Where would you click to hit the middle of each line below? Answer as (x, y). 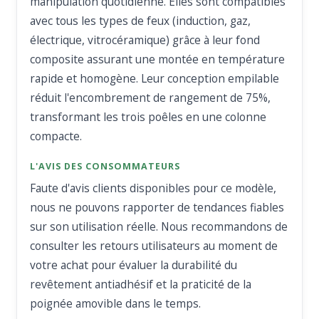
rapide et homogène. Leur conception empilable (155, 79)
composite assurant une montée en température (158, 59)
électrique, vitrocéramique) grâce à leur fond (145, 40)
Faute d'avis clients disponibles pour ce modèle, (153, 188)
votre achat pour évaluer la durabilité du (134, 265)
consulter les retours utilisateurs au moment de (154, 246)
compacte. (56, 136)
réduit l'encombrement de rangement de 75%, (151, 98)
